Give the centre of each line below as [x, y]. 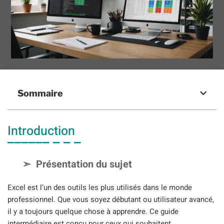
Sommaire [40, 93]
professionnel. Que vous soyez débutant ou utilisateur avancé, [111, 200]
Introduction [41, 131]
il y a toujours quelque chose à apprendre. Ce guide [93, 212]
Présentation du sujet [84, 164]
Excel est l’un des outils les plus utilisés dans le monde [100, 188]
